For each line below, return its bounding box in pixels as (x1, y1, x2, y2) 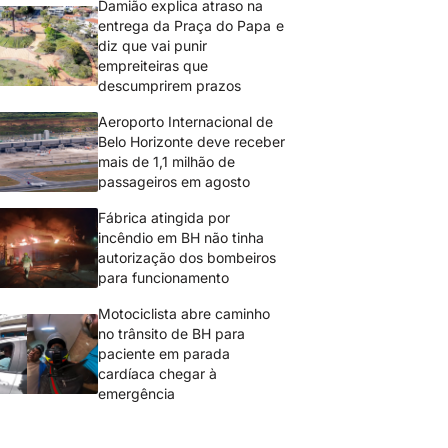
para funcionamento (98, 269, 230, 286)
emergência (98, 385, 175, 402)
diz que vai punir (98, 37, 208, 54)
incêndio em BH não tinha (98, 229, 265, 246)
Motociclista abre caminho (98, 305, 271, 322)
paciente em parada (98, 345, 231, 362)
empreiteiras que (98, 57, 209, 74)
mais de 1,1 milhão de (98, 153, 236, 170)
